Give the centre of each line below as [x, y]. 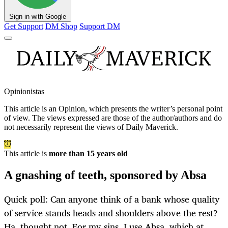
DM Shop [61, 26]
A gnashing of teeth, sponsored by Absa [105, 175]
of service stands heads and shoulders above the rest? [111, 213]
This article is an [31, 109]
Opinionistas [24, 92]
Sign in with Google [38, 17]
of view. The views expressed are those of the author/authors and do [113, 118]
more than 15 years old [88, 154]
